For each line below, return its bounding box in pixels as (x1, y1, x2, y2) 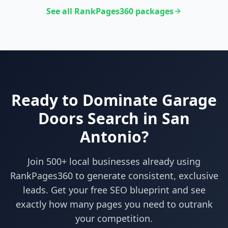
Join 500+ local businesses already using (27, 155, 201, 167)
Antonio (79, 126, 141, 147)
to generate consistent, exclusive (72, 169, 218, 182)
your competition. (75, 212, 153, 224)
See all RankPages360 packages (46, 5, 174, 17)
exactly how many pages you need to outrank (15, 197, 213, 210)
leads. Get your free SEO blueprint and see (22, 183, 206, 196)
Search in (83, 107, 162, 129)
